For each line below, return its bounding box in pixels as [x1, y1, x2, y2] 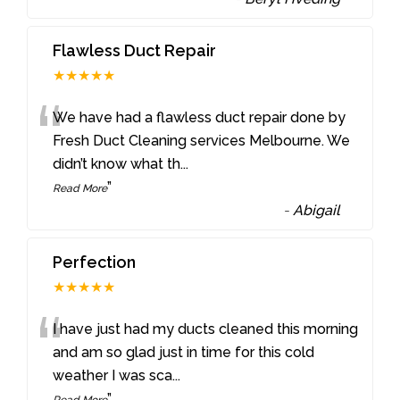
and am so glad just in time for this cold [53, 343, 315, 361]
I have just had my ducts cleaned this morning [53, 320, 359, 337]
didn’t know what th [53, 154, 181, 172]
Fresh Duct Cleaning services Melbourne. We [53, 131, 351, 149]
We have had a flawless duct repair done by [53, 108, 346, 126]
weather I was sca [53, 366, 173, 384]
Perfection [53, 252, 137, 271]
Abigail [293, 201, 341, 219]
